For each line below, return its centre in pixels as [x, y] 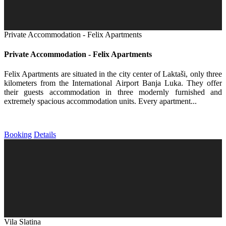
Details [45, 135]
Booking [18, 135]
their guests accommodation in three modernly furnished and [113, 92]
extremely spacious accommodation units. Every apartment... [100, 101]
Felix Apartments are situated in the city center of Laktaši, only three [113, 74]
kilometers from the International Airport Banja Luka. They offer [113, 83]
